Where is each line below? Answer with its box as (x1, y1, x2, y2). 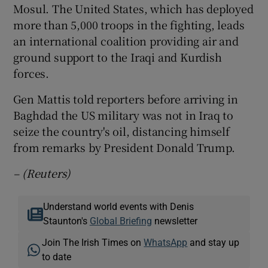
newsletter (151, 215, 197, 226)
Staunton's (42, 215, 90, 226)
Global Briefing (89, 215, 152, 226)
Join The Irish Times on (42, 237, 144, 247)
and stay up (187, 237, 240, 247)
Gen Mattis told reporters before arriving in (13, 90, 238, 106)
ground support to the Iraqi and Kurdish (13, 48, 222, 65)
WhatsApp (144, 237, 188, 247)
